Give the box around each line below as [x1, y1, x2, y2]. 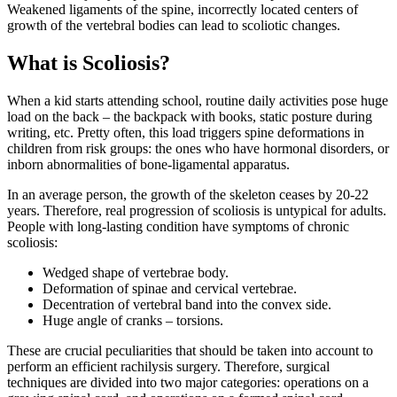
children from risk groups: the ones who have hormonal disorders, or [7, 140, 389, 156]
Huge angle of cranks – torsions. [43, 312, 223, 328]
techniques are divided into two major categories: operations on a [7, 374, 369, 390]
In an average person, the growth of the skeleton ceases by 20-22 [7, 186, 369, 202]
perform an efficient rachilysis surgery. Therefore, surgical [7, 358, 330, 374]
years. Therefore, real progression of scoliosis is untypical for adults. [7, 202, 386, 218]
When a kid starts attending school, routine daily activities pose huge [7, 92, 388, 108]
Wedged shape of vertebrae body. [43, 264, 229, 280]
